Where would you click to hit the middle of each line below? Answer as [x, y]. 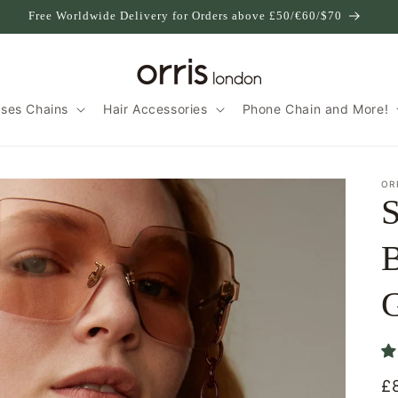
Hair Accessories [155, 109]
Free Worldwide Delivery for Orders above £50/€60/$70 [185, 16]
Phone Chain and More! [315, 109]
